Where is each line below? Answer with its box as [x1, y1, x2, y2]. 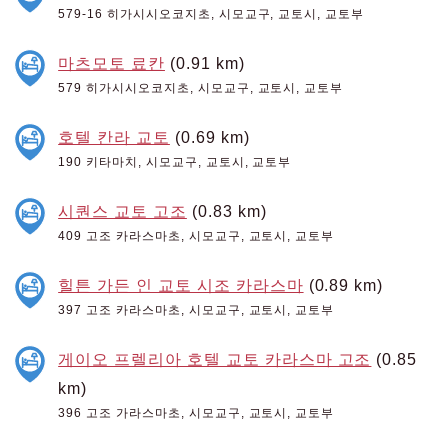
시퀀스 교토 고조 [58, 201, 187, 220]
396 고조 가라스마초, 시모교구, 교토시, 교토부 [58, 405, 335, 420]
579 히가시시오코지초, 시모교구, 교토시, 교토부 [58, 80, 344, 95]
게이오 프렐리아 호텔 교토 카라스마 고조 [58, 349, 372, 368]
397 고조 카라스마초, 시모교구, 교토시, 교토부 [58, 302, 335, 317]
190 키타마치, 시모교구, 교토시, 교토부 [58, 154, 292, 169]
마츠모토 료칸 [58, 53, 165, 72]
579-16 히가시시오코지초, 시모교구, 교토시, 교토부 [58, 6, 365, 21]
